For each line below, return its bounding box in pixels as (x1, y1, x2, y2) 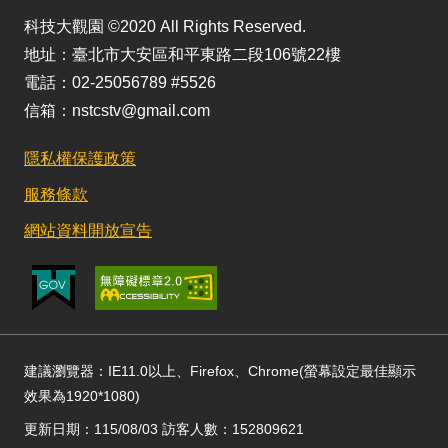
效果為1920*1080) (24, 388, 140, 405)
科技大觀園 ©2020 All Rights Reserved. (24, 18, 306, 36)
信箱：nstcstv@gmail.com (24, 102, 210, 120)
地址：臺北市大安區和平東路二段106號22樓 (24, 46, 341, 64)
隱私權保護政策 (24, 150, 136, 168)
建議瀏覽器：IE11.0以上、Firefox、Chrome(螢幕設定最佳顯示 (24, 363, 416, 380)
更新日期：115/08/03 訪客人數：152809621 (24, 421, 304, 438)
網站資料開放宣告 (24, 222, 152, 240)
